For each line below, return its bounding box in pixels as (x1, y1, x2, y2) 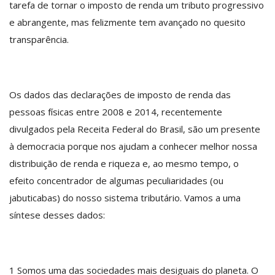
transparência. (9, 33, 69, 45)
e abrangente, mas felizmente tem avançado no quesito (9, 15, 246, 28)
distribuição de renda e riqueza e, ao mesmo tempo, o (9, 157, 239, 169)
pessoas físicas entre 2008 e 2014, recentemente (9, 105, 222, 118)
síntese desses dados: (9, 208, 105, 221)
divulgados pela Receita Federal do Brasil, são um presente (9, 122, 260, 135)
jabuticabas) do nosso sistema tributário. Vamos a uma (9, 191, 241, 204)
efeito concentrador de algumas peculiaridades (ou (9, 174, 223, 187)
